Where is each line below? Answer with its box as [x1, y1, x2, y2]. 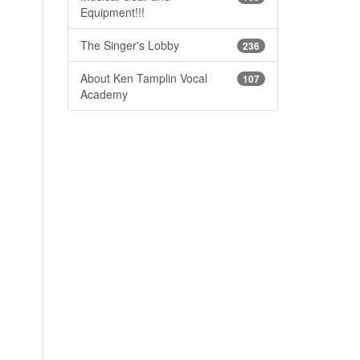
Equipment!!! [80, 3, 145, 20]
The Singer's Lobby [80, 36, 179, 53]
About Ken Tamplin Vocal [80, 69, 207, 86]
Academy [80, 85, 128, 102]
